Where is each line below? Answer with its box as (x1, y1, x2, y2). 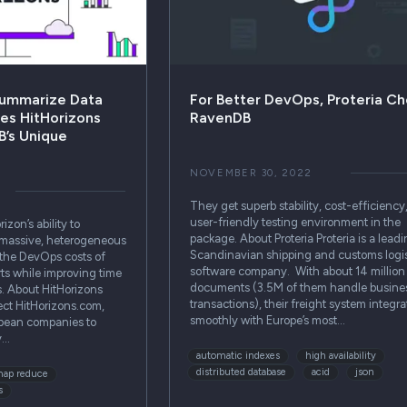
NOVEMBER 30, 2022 (189, 166, 313, 179)
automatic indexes (195, 350, 280, 362)
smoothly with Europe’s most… (189, 313, 345, 327)
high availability (304, 350, 376, 362)
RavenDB (189, 108, 251, 126)
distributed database (195, 366, 286, 379)
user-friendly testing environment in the (189, 214, 401, 229)
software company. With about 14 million (189, 263, 405, 278)
